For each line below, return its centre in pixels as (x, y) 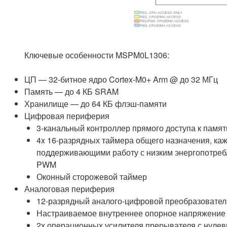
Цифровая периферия (67, 116)
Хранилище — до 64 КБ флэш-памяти (96, 103)
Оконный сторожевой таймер (92, 176)
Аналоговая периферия (69, 188)
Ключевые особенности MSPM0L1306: (97, 55)
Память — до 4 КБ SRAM (71, 91)
